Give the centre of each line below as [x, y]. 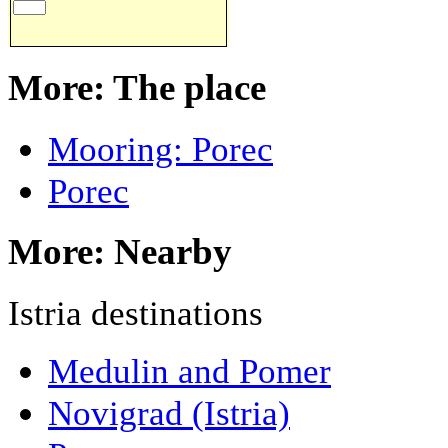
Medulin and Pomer [189, 371]
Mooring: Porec [160, 148]
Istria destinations [135, 313]
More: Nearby [120, 252]
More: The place [137, 87]
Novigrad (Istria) [169, 413]
